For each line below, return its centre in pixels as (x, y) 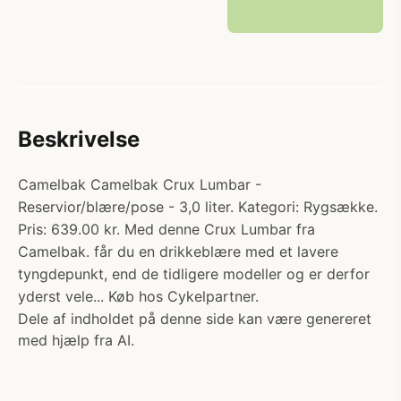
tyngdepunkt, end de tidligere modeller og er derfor (194, 274)
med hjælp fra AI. (76, 340)
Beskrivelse (79, 139)
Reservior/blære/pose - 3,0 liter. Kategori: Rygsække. (198, 207)
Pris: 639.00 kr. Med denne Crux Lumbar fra (166, 229)
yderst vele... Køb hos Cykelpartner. (138, 296)
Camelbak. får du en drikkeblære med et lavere (178, 252)
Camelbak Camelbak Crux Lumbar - (140, 184)
